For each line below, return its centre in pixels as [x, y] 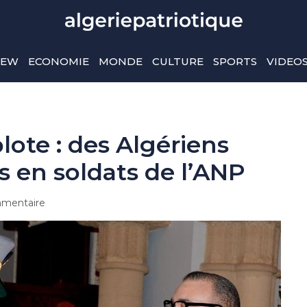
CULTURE [177, 61]
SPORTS [235, 61]
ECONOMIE [58, 61]
